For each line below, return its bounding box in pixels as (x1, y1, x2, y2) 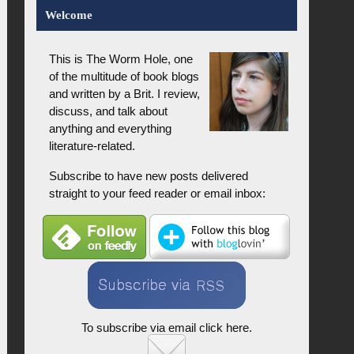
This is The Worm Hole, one (49, 52, 194, 66)
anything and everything (49, 122, 172, 136)
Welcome (44, 7, 92, 21)
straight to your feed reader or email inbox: (49, 186, 266, 200)
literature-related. (49, 139, 136, 153)
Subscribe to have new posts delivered (49, 168, 249, 183)
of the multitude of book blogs (49, 70, 200, 84)
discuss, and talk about (49, 104, 168, 119)
